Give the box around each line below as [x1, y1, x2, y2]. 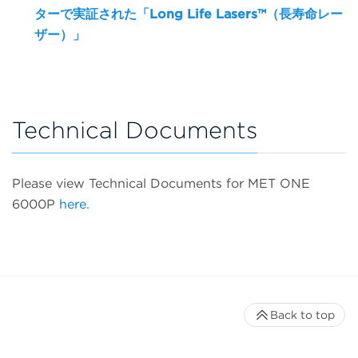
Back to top [270, 308, 335, 322]
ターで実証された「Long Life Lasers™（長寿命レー [34, 6, 343, 22]
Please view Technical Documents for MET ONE [12, 176, 310, 192]
